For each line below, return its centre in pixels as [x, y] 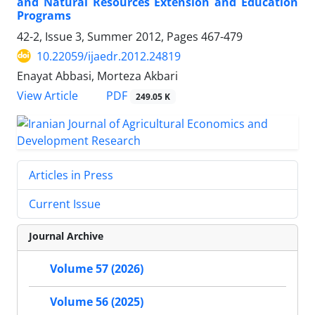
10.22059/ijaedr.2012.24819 [109, 56]
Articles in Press [71, 175]
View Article [47, 95]
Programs [44, 15]
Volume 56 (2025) [97, 301]
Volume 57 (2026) [97, 268]
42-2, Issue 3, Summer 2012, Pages [109, 36]
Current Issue [65, 204]
